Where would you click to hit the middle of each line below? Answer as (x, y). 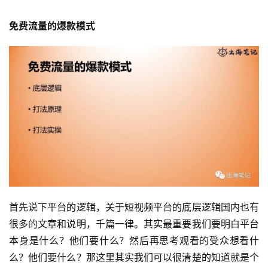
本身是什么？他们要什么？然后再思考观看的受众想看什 (134, 241)
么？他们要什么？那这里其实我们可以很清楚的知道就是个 (134, 258)
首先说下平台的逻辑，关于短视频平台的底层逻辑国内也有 (134, 207)
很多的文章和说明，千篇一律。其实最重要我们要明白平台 (134, 224)
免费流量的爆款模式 (52, 25)
